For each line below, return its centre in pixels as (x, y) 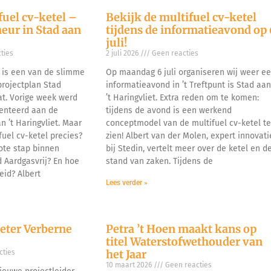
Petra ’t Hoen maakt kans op (181, 229)
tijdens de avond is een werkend (169, 110)
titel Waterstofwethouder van (184, 241)
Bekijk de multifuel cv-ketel (181, 17)
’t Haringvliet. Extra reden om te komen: (183, 97)
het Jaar (126, 254)
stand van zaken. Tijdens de (160, 161)
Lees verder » (127, 182)
